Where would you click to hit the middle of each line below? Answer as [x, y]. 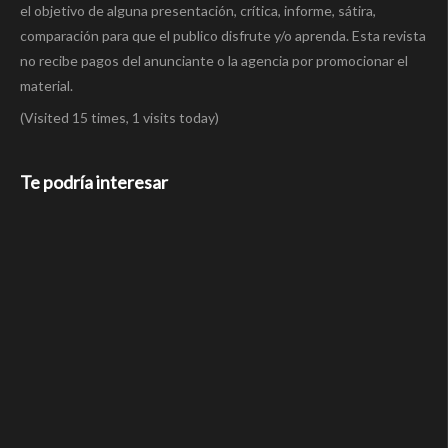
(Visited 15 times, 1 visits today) [119, 118]
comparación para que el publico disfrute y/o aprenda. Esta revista [223, 36]
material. [46, 86]
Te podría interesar [94, 182]
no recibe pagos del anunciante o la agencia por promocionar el [214, 61]
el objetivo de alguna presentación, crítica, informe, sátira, [199, 11]
